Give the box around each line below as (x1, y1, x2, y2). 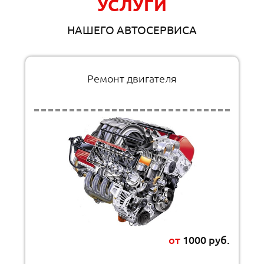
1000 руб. (180, 232, 230, 246)
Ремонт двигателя (87, 71, 177, 85)
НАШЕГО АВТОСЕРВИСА (67, 22, 197, 37)
